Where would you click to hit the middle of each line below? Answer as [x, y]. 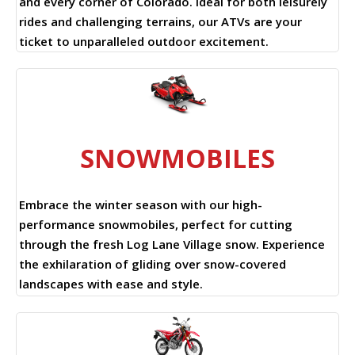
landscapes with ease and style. [111, 284]
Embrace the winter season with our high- [141, 205]
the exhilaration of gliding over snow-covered [153, 264]
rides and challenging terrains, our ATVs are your [160, 21]
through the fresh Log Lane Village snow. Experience [172, 244]
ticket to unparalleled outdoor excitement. [144, 41]
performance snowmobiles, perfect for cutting [156, 225]
